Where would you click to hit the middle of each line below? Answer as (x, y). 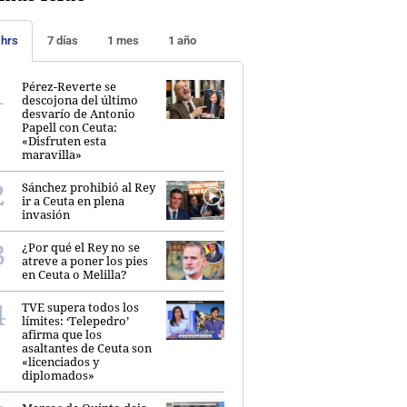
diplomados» (58, 375)
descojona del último (80, 99)
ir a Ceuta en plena (73, 200)
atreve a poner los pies (85, 260)
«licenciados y (60, 361)
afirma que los (62, 334)
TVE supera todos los (80, 307)
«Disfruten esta (64, 140)
